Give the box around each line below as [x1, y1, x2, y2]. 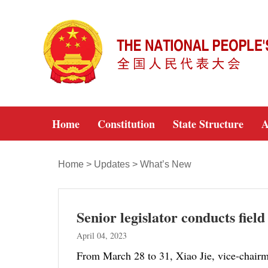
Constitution [98, 116, 155, 132]
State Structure [173, 116, 243, 132]
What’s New [140, 159, 191, 169]
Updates [94, 159, 130, 169]
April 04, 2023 [77, 230, 127, 241]
